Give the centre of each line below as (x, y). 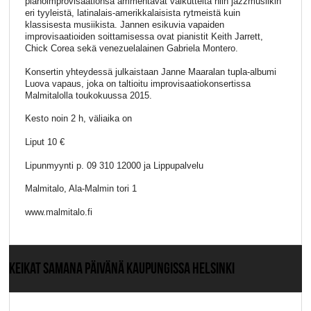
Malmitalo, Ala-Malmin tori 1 (81, 189)
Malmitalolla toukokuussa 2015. (88, 95)
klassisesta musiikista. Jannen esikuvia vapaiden (124, 25)
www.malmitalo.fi (58, 212)
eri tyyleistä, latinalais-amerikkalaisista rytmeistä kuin (132, 13)
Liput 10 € (44, 142)
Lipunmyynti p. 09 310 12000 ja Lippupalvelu (114, 165)
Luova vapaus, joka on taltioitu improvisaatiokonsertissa (137, 83)
